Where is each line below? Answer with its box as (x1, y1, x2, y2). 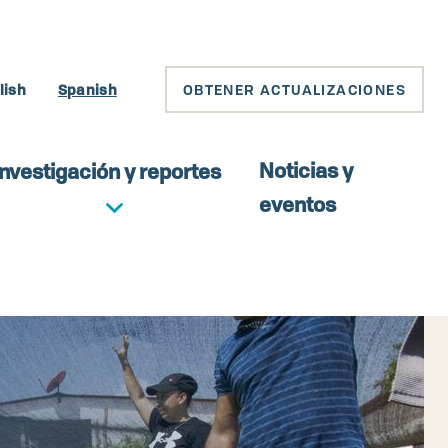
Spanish (57, 79, 117, 99)
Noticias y (259, 157, 354, 184)
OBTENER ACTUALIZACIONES (182, 80, 406, 99)
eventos (259, 191, 337, 218)
